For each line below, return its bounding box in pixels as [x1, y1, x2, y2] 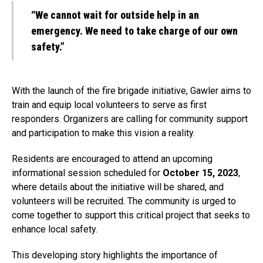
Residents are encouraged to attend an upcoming [12, 153, 213, 164]
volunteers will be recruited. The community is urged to [12, 195, 236, 207]
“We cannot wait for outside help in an [31, 9, 199, 21]
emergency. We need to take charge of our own [31, 25, 238, 37]
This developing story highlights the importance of [12, 249, 218, 261]
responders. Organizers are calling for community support [12, 113, 248, 124]
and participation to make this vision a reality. [12, 127, 195, 139]
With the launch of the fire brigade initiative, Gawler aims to [12, 85, 251, 96]
